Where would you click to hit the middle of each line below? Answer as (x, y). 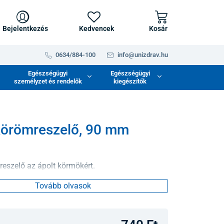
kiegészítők (130, 81)
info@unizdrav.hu (142, 54)
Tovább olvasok (63, 185)
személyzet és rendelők (48, 81)
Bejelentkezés (25, 29)
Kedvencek (97, 29)
